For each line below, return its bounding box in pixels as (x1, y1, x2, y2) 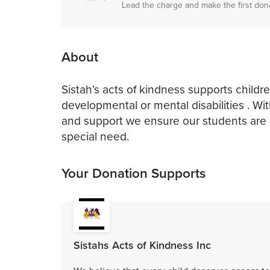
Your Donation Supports (61, 163, 206, 183)
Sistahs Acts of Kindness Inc (74, 237, 211, 253)
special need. (61, 127, 129, 144)
